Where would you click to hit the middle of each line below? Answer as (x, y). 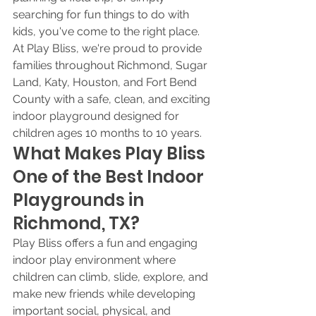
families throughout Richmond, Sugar (111, 65)
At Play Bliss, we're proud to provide (109, 48)
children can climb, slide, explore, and (112, 277)
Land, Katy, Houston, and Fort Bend (106, 82)
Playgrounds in (80, 200)
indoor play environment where (96, 260)
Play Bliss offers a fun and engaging (107, 243)
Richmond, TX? (76, 223)
